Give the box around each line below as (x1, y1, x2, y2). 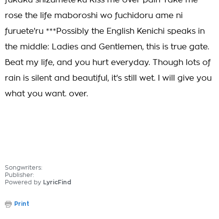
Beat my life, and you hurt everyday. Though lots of (5, 59, 211, 66)
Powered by (5, 179, 43, 185)
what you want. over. (5, 90, 88, 98)
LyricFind (43, 179, 71, 185)
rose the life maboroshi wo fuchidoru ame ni (5, 12, 183, 20)
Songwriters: (5, 165, 43, 171)
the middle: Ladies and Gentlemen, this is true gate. (5, 43, 209, 51)
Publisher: (5, 172, 34, 178)
